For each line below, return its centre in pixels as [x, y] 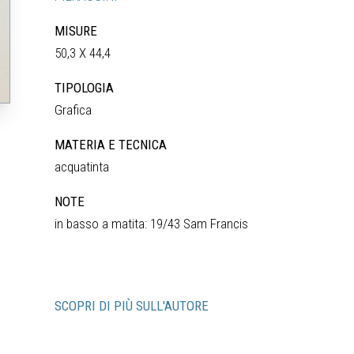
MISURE [76, 31]
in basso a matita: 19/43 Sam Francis [152, 224]
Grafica [73, 110]
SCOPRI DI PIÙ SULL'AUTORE [132, 306]
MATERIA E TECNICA [111, 145]
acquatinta [82, 167]
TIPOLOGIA [85, 88]
